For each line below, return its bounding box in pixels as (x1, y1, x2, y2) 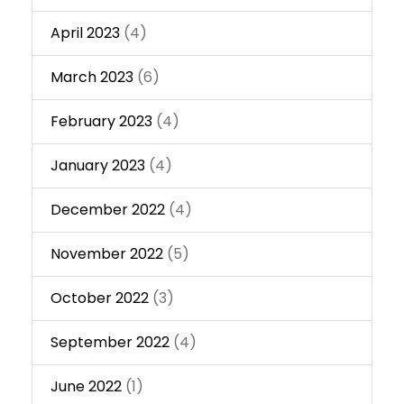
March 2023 (50, 67, 133, 88)
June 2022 (50, 376, 122, 398)
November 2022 (50, 243, 163, 265)
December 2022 (50, 199, 165, 221)
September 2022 (50, 332, 170, 353)
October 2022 (50, 288, 149, 309)
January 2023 (50, 155, 145, 177)
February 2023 (50, 111, 152, 133)
